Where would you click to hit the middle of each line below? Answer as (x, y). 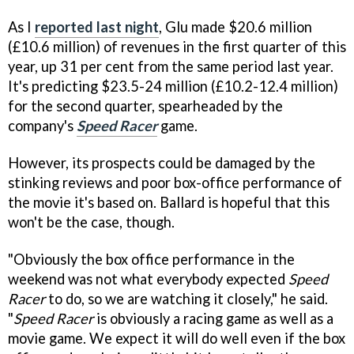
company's (42, 125)
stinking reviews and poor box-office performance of (175, 182)
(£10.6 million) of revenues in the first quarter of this (177, 46)
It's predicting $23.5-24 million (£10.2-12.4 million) (173, 86)
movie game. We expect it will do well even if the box (177, 338)
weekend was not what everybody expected (148, 279)
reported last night (97, 26)
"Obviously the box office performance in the (151, 259)
